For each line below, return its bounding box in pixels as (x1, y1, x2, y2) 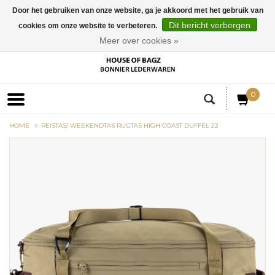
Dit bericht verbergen (168, 20, 250, 30)
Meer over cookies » (99, 36, 179, 45)
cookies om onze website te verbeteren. (18, 21, 159, 30)
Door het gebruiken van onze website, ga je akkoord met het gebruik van (12, 6, 263, 15)
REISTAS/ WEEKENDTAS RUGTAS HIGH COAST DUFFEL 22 (41, 122, 219, 130)
